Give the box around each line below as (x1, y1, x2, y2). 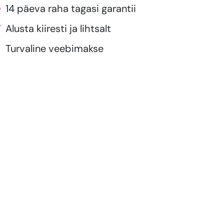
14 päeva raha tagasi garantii (5, 2, 136, 15)
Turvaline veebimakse (5, 42, 103, 55)
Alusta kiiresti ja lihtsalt (5, 22, 111, 35)
